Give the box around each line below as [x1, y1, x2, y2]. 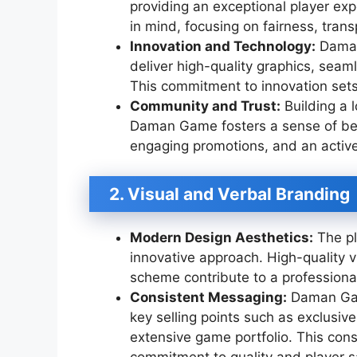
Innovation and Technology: [130, 37, 316, 54]
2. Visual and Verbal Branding [109, 184, 350, 205]
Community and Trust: [130, 97, 280, 114]
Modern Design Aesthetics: [130, 229, 313, 246]
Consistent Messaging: [130, 289, 287, 306]
